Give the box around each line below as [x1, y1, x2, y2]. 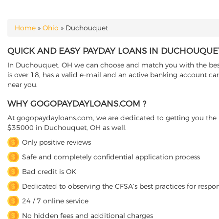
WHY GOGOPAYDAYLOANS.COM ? [7, 99, 146, 109]
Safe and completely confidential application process [22, 153, 200, 161]
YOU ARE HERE [7, 28, 71, 38]
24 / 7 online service [22, 197, 88, 205]
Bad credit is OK [22, 167, 76, 176]
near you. [7, 80, 38, 89]
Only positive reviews [22, 138, 91, 147]
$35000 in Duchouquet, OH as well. [7, 123, 127, 132]
